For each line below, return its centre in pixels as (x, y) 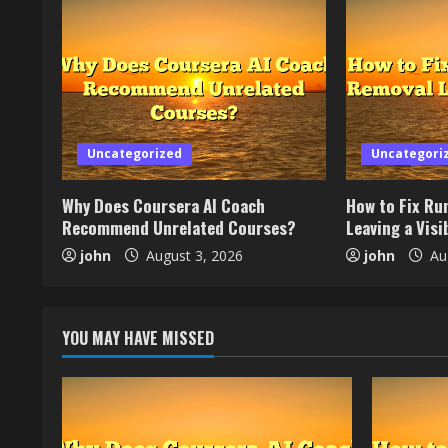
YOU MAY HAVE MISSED (138, 337)
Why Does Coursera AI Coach (163, 205)
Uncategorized (134, 153)
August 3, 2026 (192, 255)
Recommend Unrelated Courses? (179, 227)
